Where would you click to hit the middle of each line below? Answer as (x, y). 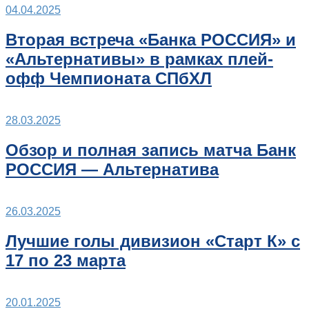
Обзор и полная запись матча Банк (151, 150)
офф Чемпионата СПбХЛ (109, 79)
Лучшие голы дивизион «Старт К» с (153, 241)
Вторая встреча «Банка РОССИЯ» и (151, 40)
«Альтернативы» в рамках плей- (139, 59)
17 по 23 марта (66, 260)
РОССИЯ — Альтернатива (112, 169)
